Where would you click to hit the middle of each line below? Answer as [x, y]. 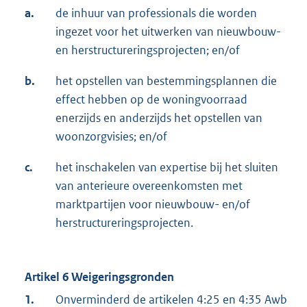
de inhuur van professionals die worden [156, 13]
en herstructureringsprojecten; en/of [148, 50]
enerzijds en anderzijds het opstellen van [159, 118]
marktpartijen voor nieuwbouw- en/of [153, 205]
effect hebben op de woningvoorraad [151, 100]
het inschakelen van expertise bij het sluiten [167, 168]
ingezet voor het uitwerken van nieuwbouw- [168, 32]
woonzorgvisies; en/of [111, 137]
